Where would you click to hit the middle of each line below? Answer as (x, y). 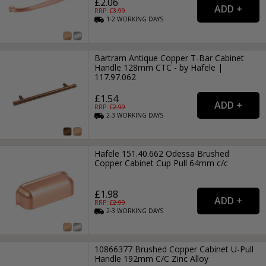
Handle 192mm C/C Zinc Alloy (152, 259)
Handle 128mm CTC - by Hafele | (159, 67)
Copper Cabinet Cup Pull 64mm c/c (161, 163)
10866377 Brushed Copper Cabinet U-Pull (174, 249)
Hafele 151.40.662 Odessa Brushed (162, 154)
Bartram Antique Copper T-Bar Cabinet (170, 58)
